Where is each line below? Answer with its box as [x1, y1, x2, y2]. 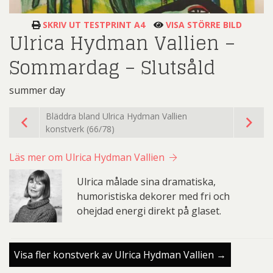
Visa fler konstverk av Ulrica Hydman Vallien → [14, 247, 226, 261]
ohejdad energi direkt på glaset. [76, 204, 221, 218]
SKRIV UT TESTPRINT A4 [40, 19, 145, 31]
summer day [9, 83, 65, 97]
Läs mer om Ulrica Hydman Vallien [9, 151, 167, 165]
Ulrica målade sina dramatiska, [76, 174, 216, 188]
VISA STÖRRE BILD [163, 19, 242, 31]
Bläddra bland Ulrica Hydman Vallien [46, 110, 187, 122]
